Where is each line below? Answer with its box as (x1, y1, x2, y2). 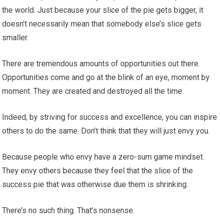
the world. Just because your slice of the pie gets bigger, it (2, 5, 204, 15)
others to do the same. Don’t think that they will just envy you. (2, 126, 210, 136)
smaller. (2, 33, 29, 43)
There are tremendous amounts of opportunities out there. (2, 59, 200, 69)
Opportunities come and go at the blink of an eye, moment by (2, 73, 210, 82)
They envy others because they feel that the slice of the (2, 166, 193, 176)
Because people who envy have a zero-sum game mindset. (2, 152, 205, 162)
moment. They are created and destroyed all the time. (2, 86, 184, 96)
